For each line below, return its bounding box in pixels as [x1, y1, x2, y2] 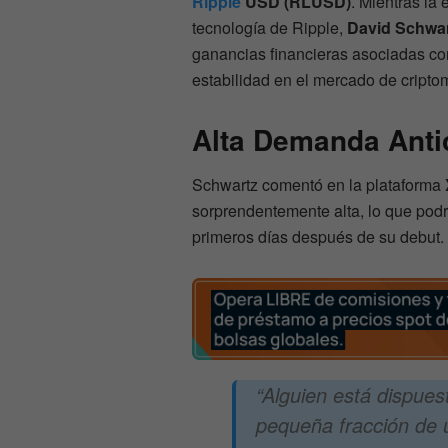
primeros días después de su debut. [192, 225, 444, 249]
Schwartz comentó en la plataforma [192, 173, 445, 197]
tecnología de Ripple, [192, 16, 347, 40]
